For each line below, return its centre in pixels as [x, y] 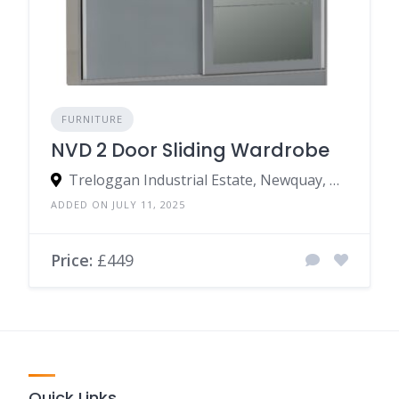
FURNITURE [92, 118]
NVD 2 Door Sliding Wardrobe [190, 150]
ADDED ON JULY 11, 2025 [118, 204]
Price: [72, 260]
